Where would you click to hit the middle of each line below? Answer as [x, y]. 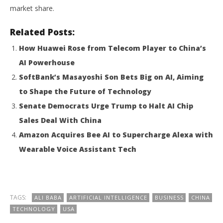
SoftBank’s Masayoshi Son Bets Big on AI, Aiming [111, 77]
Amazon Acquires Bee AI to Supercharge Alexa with [116, 135]
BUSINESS [169, 197]
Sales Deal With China [60, 120]
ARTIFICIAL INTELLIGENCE [108, 197]
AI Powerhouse [47, 62]
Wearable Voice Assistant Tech [78, 149]
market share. [32, 8]
